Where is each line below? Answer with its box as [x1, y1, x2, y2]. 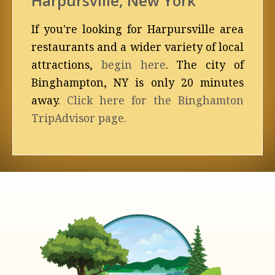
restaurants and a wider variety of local [31, 39, 244, 54]
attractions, [31, 57, 101, 72]
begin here [101, 57, 166, 72]
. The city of [165, 57, 244, 72]
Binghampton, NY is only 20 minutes [31, 75, 244, 90]
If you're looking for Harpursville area [31, 21, 244, 36]
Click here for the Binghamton [67, 93, 244, 107]
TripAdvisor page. [31, 110, 126, 125]
